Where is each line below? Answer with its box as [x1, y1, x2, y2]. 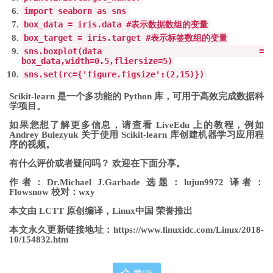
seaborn [53, 5, 97, 16]
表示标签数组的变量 [151, 32, 227, 43]
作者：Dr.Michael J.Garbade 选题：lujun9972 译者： [9, 177, 264, 187]
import [24, 5, 53, 16]
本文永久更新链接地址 [9, 224, 104, 235]
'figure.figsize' [82, 69, 160, 79]
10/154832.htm [9, 234, 69, 244]
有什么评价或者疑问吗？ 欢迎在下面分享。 [9, 158, 185, 168]
